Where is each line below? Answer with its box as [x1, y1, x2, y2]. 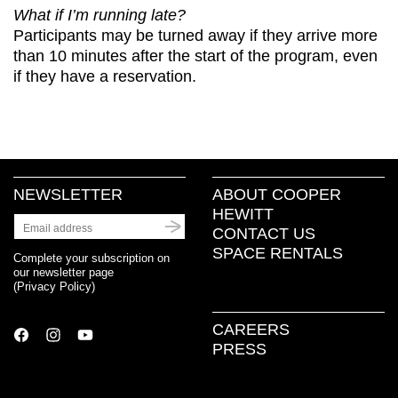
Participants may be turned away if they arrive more [13, 26, 378, 44]
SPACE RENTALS [212, 243, 343, 262]
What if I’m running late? [13, 5, 186, 24]
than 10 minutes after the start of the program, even [13, 46, 378, 65]
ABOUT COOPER [212, 185, 341, 203]
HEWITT [212, 204, 274, 223]
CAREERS [212, 321, 290, 339]
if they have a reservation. [13, 67, 196, 85]
